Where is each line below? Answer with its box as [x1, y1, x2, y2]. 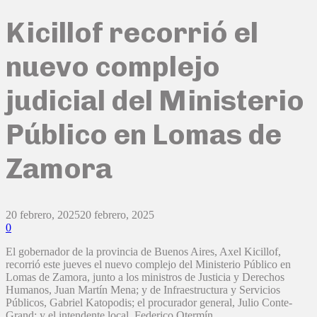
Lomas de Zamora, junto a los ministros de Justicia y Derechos [6, 271, 284, 284]
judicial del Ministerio [6, 83, 304, 117]
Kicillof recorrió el [6, 15, 258, 50]
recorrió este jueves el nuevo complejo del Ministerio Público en [6, 258, 291, 271]
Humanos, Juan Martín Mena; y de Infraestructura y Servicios [6, 284, 280, 296]
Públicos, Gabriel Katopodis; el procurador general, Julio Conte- [6, 296, 292, 309]
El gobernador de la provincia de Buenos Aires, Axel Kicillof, [6, 246, 281, 258]
